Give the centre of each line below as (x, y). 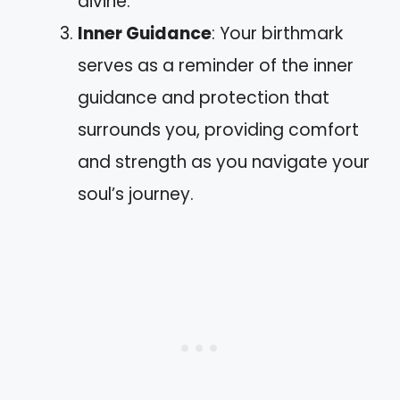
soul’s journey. (136, 195)
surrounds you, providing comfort (218, 130)
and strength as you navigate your (224, 162)
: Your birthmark (277, 34)
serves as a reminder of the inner (216, 66)
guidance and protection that (204, 98)
